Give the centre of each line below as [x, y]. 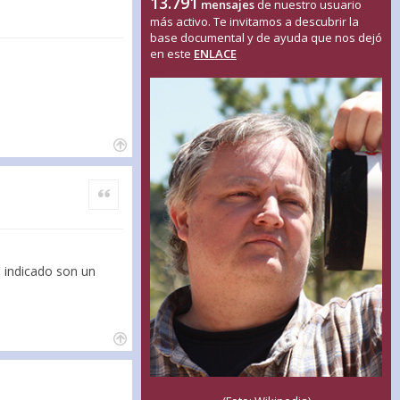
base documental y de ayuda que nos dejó [266, 37]
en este [172, 54]
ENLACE [215, 54]
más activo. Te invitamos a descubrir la [254, 21]
